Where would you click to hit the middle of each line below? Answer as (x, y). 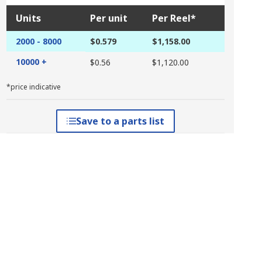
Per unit (108, 18)
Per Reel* (174, 18)
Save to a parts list (120, 121)
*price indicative (33, 87)
